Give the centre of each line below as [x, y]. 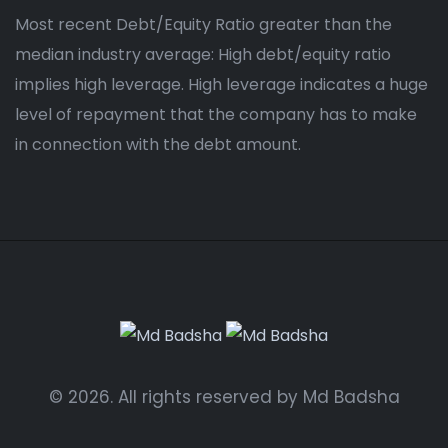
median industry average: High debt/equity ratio [203, 55]
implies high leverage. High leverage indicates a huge [221, 85]
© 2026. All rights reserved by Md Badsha [224, 396]
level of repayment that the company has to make [216, 115]
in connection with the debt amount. [158, 145]
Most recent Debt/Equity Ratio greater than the [203, 25]
